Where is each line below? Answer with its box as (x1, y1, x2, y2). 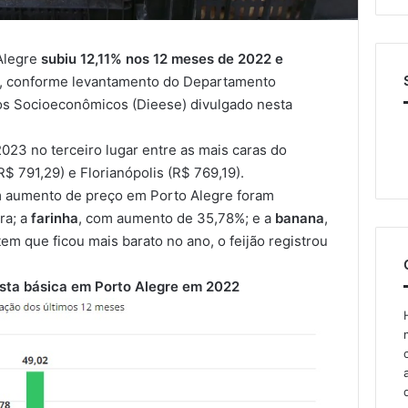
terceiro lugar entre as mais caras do (51, 141, 288, 159)
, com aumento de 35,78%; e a (78, 209, 276, 228)
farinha (31, 209, 79, 228)
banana (275, 209, 325, 228)
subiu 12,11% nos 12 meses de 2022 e (37, 50, 284, 68)
